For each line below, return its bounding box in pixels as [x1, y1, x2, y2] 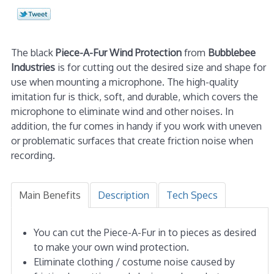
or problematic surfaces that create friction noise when [10, 134, 253, 147]
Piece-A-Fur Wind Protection [55, 46, 184, 59]
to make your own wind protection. [33, 240, 189, 253]
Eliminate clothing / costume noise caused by [33, 255, 235, 268]
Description [97, 188, 149, 201]
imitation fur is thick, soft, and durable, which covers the [10, 90, 258, 103]
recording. [10, 149, 55, 161]
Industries [10, 61, 55, 73]
